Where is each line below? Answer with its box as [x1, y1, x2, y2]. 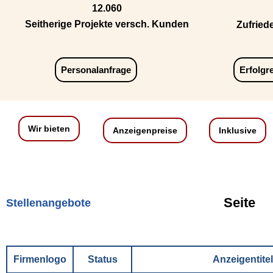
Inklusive [219, 126, 257, 136]
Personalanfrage [61, 65, 131, 76]
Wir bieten [28, 124, 70, 134]
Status [87, 254, 118, 265]
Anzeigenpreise [113, 126, 177, 136]
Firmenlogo [13, 254, 66, 265]
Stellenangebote [6, 197, 91, 210]
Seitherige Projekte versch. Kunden [24, 19, 189, 30]
